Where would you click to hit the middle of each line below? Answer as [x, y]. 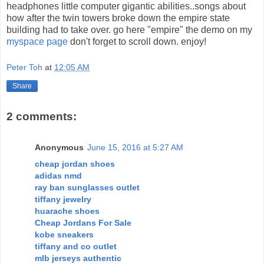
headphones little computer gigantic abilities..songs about [126, 6]
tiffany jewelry [63, 199]
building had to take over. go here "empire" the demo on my [129, 30]
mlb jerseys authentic [78, 258]
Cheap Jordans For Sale [83, 222]
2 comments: [42, 117]
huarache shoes [67, 211]
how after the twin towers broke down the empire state [118, 18]
